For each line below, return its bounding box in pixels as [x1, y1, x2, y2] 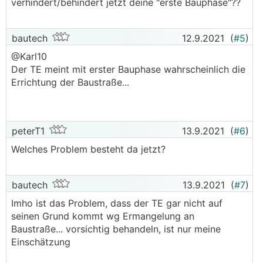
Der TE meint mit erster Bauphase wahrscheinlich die [11, 63, 245, 75]
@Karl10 [11, 50, 50, 62]
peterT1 [9, 125, 45, 137]
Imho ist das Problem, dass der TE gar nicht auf [11, 197, 222, 209]
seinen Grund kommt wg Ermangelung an [11, 210, 194, 222]
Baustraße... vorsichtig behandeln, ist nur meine [11, 223, 221, 235]
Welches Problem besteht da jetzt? [11, 143, 166, 155]
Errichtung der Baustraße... [11, 76, 129, 88]
